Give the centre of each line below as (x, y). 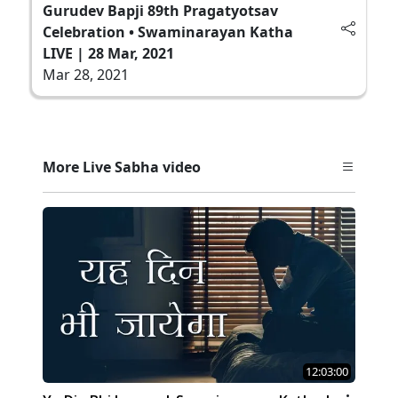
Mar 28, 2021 (86, 74)
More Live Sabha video (122, 167)
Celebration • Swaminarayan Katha (168, 32)
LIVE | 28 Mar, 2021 (108, 53)
